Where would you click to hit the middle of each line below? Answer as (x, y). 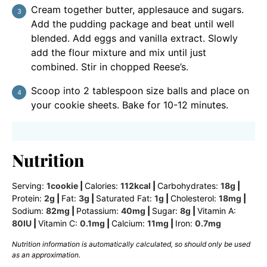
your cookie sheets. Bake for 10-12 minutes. (130, 105)
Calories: (103, 185)
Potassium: (99, 210)
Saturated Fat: (125, 198)
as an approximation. (46, 254)
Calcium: (129, 223)
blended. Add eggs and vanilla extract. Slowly (134, 38)
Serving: (29, 185)
